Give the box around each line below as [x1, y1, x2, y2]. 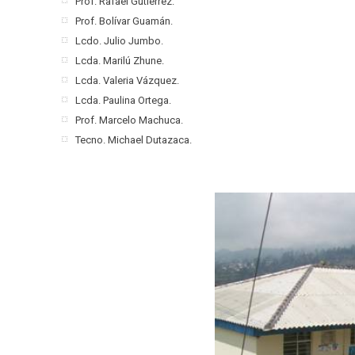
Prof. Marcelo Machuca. [75, 114, 184, 126]
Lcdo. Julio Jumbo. [75, 35, 164, 47]
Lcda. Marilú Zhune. [75, 55, 165, 67]
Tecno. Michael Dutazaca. [75, 134, 193, 146]
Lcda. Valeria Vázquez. [75, 74, 180, 86]
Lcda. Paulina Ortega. [75, 94, 172, 106]
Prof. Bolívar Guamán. [75, 15, 174, 27]
